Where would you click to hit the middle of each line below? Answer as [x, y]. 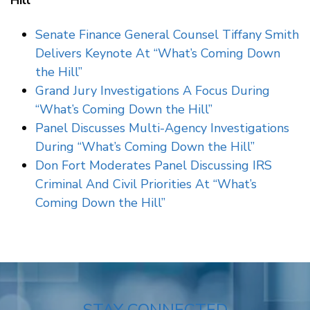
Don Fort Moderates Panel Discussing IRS [154, 165]
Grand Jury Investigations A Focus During [153, 90]
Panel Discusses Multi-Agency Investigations [162, 128]
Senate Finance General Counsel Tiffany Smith [167, 34]
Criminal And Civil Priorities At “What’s [146, 184]
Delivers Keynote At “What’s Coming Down [158, 53]
